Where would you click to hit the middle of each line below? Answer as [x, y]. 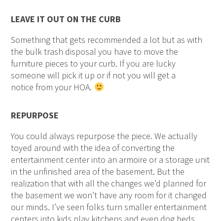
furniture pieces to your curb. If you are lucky [93, 63]
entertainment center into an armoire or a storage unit [110, 159]
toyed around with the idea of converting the [93, 147]
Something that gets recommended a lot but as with [107, 39]
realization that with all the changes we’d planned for [109, 183]
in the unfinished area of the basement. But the [98, 171]
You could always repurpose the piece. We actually [104, 136]
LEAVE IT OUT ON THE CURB [66, 19]
